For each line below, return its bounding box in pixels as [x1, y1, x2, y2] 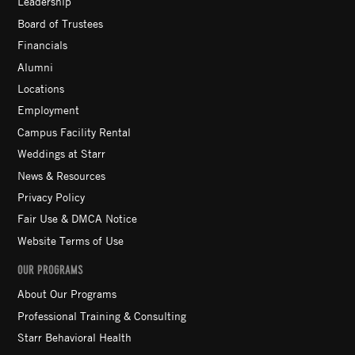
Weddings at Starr [17, 146, 106, 161]
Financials [17, 37, 68, 52]
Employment [17, 102, 80, 117]
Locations [17, 80, 65, 95]
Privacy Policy [17, 189, 86, 204]
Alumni [17, 59, 54, 74]
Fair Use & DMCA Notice [17, 211, 138, 226]
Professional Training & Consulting [17, 307, 187, 323]
